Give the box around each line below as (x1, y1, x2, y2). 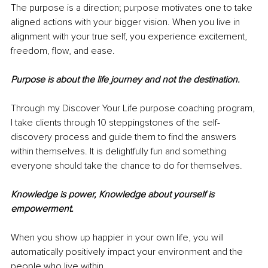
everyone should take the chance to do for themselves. (11, 159, 245, 172)
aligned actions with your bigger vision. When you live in (11, 16, 242, 28)
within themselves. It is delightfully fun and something (11, 145, 229, 157)
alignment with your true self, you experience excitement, (11, 30, 249, 42)
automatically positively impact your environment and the (11, 245, 245, 258)
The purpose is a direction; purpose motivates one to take (11, 1, 255, 14)
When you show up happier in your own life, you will (11, 231, 226, 243)
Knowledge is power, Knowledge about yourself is (11, 188, 217, 200)
